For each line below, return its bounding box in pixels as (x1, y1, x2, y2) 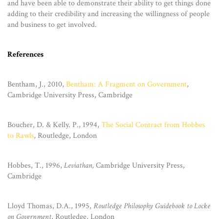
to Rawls (7, 131, 34, 141)
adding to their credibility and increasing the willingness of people (7, 9, 210, 20)
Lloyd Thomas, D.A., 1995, (7, 201, 93, 212)
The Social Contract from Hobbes (101, 120, 205, 131)
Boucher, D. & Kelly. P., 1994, (7, 120, 101, 131)
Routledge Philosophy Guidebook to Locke (93, 201, 210, 212)
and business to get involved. (7, 20, 97, 30)
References (7, 49, 44, 60)
